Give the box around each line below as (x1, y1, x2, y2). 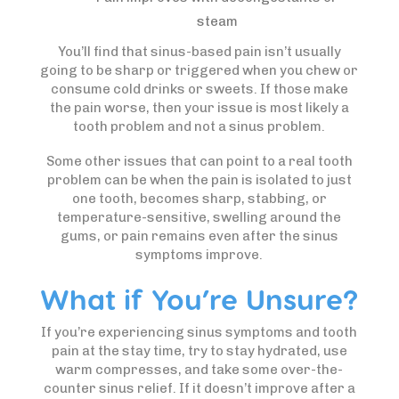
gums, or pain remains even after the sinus (60, 228, 338, 244)
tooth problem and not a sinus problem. (73, 118, 326, 134)
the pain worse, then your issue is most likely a (49, 100, 349, 116)
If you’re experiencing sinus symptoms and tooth (41, 324, 358, 340)
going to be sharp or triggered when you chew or (40, 62, 359, 78)
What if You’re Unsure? (40, 281, 359, 315)
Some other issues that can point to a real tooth (45, 153, 353, 169)
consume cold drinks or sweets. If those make (50, 81, 348, 97)
